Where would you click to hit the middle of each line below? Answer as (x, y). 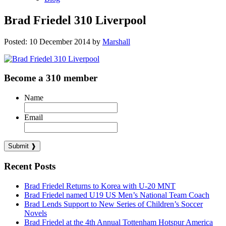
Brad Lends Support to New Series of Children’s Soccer (114, 204)
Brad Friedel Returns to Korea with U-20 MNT (100, 186)
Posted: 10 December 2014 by (53, 41)
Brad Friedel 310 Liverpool (75, 20)
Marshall (116, 41)
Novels (36, 213)
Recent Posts (30, 166)
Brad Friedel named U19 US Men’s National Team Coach (117, 195)
